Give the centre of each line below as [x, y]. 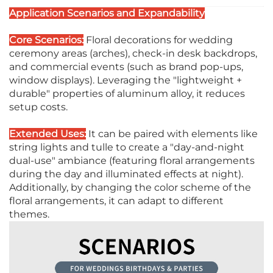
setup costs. [38, 107]
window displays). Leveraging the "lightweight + [126, 80]
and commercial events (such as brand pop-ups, [126, 67]
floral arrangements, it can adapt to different [116, 201]
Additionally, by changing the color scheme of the [130, 188]
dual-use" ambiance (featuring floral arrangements [132, 161]
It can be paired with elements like [172, 134]
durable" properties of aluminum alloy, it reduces [127, 94]
